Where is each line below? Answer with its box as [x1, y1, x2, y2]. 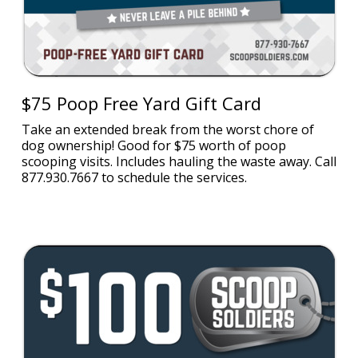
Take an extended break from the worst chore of [21, 121, 314, 138]
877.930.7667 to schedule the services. [21, 169, 247, 186]
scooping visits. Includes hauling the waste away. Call [21, 153, 336, 170]
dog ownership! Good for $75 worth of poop [21, 137, 286, 154]
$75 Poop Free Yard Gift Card [21, 91, 261, 115]
